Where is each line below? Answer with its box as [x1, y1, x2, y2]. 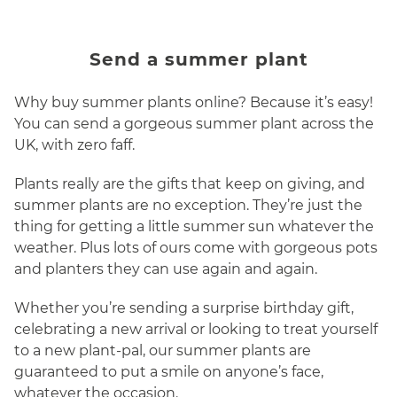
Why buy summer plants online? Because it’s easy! [14, 94, 373, 111]
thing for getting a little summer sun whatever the [14, 218, 374, 235]
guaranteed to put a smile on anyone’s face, [14, 363, 323, 380]
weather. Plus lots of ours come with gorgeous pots [14, 239, 378, 256]
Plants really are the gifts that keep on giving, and [14, 175, 365, 192]
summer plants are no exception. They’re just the [14, 197, 362, 214]
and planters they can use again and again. [14, 261, 317, 277]
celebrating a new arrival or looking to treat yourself [14, 321, 378, 338]
